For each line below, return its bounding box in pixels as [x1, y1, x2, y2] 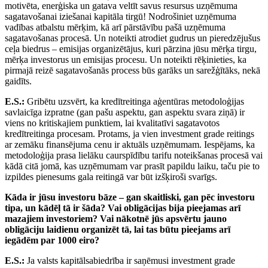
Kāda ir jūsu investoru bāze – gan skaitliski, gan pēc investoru [5, 192, 255, 203]
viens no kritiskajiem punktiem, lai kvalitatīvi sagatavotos [5, 118, 220, 129]
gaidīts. [5, 76, 32, 87]
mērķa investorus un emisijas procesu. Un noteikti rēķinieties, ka [5, 54, 246, 65]
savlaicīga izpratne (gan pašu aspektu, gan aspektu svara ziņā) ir [5, 107, 245, 118]
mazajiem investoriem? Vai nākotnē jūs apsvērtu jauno [5, 214, 227, 224]
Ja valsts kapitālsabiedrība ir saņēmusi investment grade [27, 255, 235, 266]
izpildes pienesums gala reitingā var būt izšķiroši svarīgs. [5, 172, 217, 182]
